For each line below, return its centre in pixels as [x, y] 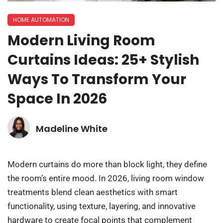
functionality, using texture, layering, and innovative [102, 206]
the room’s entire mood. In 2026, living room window [106, 178]
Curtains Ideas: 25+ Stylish [103, 60]
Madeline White [72, 129]
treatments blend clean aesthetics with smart [93, 192]
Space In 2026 [57, 99]
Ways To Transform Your [97, 80]
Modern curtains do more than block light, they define [107, 165]
